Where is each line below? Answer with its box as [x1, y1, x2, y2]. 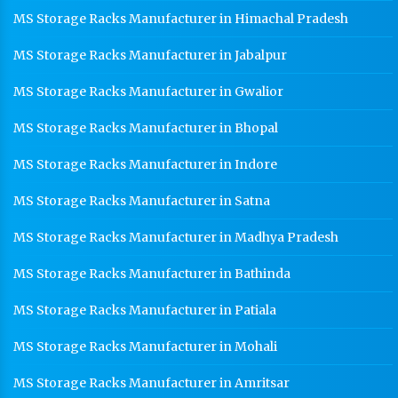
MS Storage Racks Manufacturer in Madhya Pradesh [13, 229, 338, 245]
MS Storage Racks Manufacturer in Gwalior [13, 84, 283, 99]
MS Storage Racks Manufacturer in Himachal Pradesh [13, 11, 348, 27]
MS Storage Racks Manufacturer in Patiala [13, 302, 276, 318]
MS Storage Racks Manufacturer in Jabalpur [13, 47, 287, 63]
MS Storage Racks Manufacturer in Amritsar [13, 375, 290, 391]
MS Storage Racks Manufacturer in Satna [13, 193, 270, 209]
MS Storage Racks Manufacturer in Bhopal [13, 120, 278, 136]
